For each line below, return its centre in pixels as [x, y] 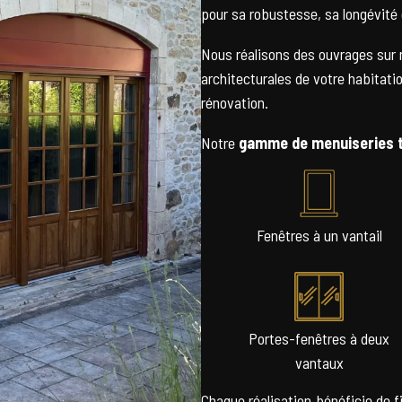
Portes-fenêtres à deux [319, 338]
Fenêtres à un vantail [319, 235]
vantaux [319, 363]
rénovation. [235, 102]
